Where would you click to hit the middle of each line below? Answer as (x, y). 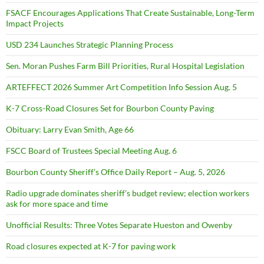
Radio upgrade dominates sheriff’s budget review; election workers (128, 193)
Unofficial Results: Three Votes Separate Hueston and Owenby (119, 225)
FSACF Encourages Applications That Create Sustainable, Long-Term (130, 12)
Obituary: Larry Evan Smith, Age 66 (70, 129)
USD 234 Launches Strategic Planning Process (90, 44)
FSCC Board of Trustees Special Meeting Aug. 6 (91, 150)
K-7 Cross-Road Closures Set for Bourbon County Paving (110, 108)
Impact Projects (35, 23)
